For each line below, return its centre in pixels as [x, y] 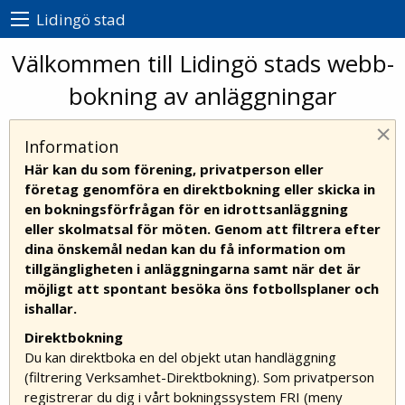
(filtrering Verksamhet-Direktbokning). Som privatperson [199, 377]
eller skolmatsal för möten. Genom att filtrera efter [202, 229]
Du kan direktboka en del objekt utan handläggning [180, 358]
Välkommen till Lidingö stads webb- [202, 64]
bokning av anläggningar [202, 96]
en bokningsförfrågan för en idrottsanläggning [186, 209]
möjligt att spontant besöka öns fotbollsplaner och [202, 289]
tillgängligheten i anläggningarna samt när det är [193, 269]
